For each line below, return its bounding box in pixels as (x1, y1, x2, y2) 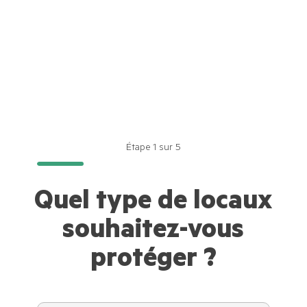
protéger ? (90, 247, 217, 277)
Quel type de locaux (34, 189, 273, 219)
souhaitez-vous (62, 218, 245, 248)
